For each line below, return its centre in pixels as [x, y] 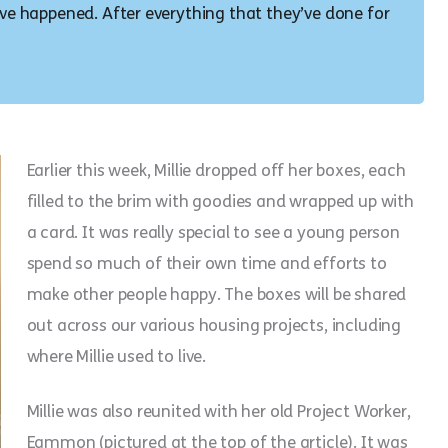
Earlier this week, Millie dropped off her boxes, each [216, 170]
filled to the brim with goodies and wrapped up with [220, 201]
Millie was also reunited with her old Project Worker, [218, 411]
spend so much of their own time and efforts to [206, 263]
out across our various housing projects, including [213, 325]
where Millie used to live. [116, 356]
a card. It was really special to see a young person [213, 232]
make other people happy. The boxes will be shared [216, 294]
